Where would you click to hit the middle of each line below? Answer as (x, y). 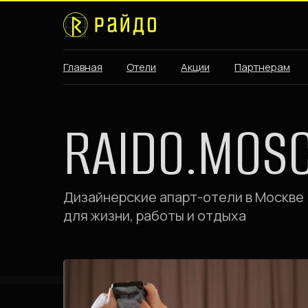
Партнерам (262, 67)
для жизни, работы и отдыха (155, 216)
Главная (83, 67)
